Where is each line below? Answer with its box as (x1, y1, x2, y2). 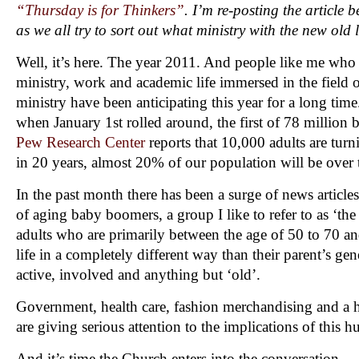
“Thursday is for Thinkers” (16, 2, 184, 19)
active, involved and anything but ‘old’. (16, 266, 260, 284)
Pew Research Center (16, 134, 145, 151)
